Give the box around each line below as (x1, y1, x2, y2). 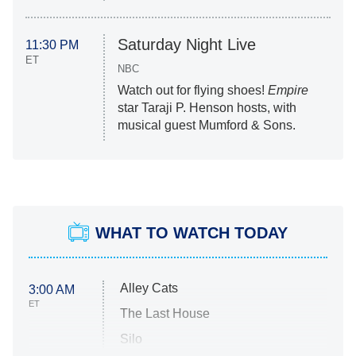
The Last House (120, 306, 211, 320)
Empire (267, 83, 308, 97)
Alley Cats (120, 281, 179, 295)
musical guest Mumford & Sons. (117, 118, 296, 132)
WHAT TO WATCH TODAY (95, 223, 288, 242)
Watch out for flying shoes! (117, 83, 268, 97)
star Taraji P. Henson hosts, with (117, 100, 296, 114)
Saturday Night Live (117, 35, 256, 53)
